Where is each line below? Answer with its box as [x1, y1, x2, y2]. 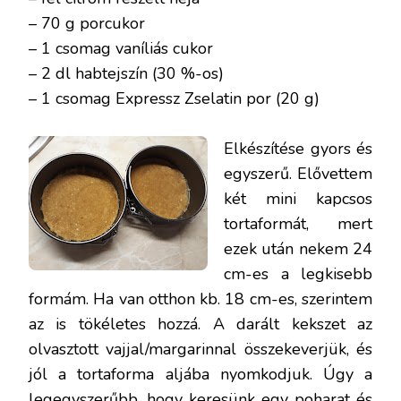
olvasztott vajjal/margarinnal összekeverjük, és [29, 337, 372, 360]
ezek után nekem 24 [224, 237, 372, 260]
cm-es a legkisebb [224, 262, 372, 285]
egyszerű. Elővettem [224, 162, 372, 184]
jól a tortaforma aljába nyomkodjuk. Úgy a [29, 363, 372, 385]
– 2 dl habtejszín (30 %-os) [29, 62, 224, 84]
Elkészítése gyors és [224, 137, 372, 159]
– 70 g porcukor [29, 12, 145, 34]
